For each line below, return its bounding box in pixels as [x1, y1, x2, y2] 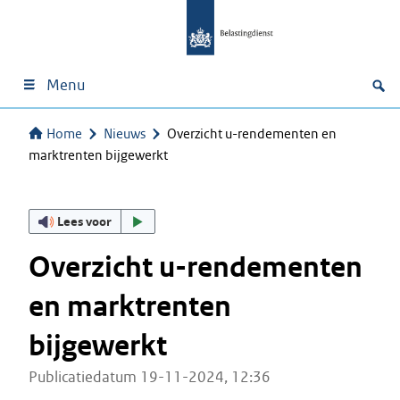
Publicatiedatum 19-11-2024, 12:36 [29, 367, 271, 387]
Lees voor [57, 212, 112, 229]
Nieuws [104, 125, 146, 142]
